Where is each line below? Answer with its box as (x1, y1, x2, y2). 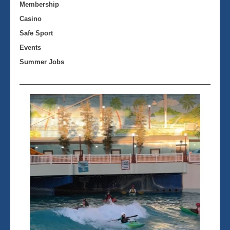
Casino (20, 15, 42, 23)
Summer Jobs (20, 58, 64, 66)
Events (20, 44, 41, 52)
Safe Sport (20, 29, 55, 37)
